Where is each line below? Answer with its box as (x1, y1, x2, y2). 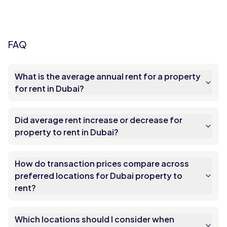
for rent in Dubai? (15, 83, 84, 94)
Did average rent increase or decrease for (15, 115, 182, 125)
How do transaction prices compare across (15, 158, 189, 169)
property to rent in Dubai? (15, 127, 119, 137)
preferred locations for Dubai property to (15, 170, 182, 181)
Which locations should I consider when (15, 214, 174, 224)
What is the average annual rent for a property (15, 71, 201, 82)
